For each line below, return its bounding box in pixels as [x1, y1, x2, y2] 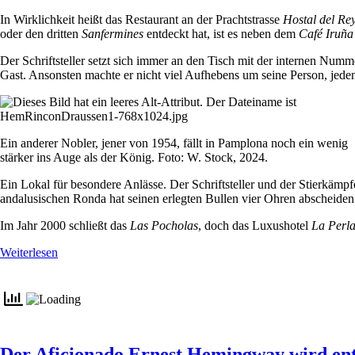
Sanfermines [82, 27, 143, 41]
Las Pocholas [130, 219, 198, 233]
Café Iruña [299, 27, 353, 41]
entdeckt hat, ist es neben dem [143, 27, 299, 41]
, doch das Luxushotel [198, 219, 311, 233]
